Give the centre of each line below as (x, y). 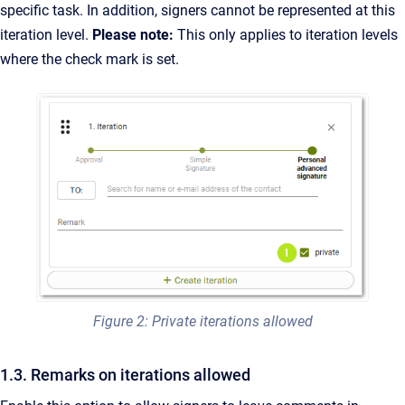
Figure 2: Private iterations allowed (202, 322)
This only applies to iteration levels (287, 35)
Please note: (133, 35)
